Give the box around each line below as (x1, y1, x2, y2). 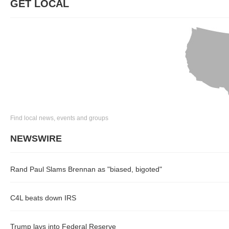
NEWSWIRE (10, 133, 62, 144)
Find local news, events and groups (10, 114, 108, 122)
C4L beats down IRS (10, 194, 76, 202)
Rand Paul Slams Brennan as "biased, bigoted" (10, 165, 162, 173)
